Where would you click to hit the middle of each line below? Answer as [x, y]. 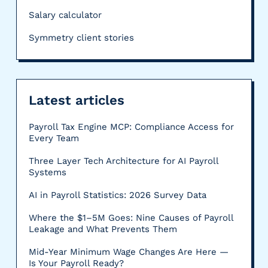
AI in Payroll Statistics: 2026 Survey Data [117, 195]
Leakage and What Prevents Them [103, 229]
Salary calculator [65, 15]
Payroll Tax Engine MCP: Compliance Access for [131, 127]
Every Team [54, 138]
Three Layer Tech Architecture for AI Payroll [123, 161]
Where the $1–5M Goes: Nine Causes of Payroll [131, 217]
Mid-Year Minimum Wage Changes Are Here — [128, 252]
